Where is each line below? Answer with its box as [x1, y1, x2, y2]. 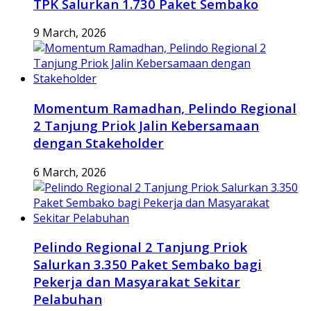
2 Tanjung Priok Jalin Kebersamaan [33, 117, 259, 135]
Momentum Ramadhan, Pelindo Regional [33, 99, 296, 117]
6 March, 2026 [33, 164, 106, 180]
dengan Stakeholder [33, 134, 164, 152]
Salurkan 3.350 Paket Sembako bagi [33, 255, 262, 274]
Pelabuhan [33, 290, 102, 308]
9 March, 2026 [33, 25, 106, 41]
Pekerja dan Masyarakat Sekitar [33, 273, 240, 291]
